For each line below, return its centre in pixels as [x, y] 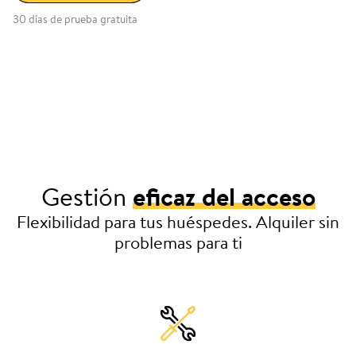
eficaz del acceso [224, 196]
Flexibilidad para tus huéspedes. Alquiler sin [178, 222]
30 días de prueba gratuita [75, 19]
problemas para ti [178, 242]
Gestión [87, 196]
